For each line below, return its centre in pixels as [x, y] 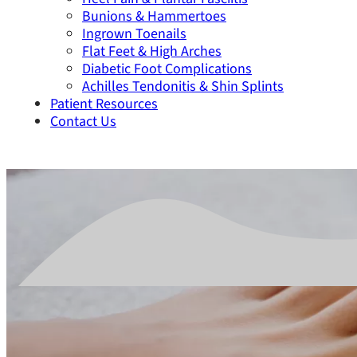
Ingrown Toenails [134, 34]
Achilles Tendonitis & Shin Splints [183, 86]
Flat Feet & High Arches [152, 51]
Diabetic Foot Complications [167, 69]
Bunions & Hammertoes [154, 16]
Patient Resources [104, 104]
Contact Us [83, 122]
